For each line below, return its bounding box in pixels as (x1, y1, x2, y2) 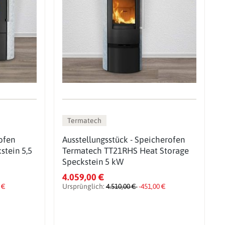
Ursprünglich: (62, 182, 106, 190)
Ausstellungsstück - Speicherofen (62, 134, 185, 145)
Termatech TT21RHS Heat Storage (62, 145, 189, 156)
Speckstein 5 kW (62, 156, 124, 167)
